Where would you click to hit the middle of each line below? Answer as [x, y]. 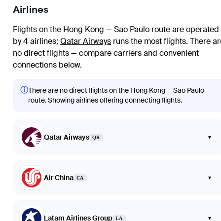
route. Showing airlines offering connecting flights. [105, 100]
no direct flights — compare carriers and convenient [106, 53]
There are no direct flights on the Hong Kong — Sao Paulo [116, 91]
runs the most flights [148, 41]
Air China [59, 178]
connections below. [47, 65]
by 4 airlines [35, 41]
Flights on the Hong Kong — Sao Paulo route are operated [116, 30]
